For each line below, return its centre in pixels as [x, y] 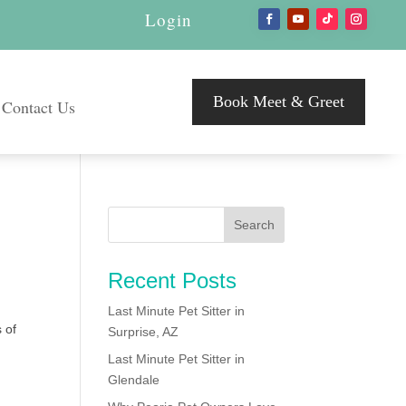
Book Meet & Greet [279, 102]
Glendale [134, 379]
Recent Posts [173, 280]
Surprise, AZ [144, 331]
